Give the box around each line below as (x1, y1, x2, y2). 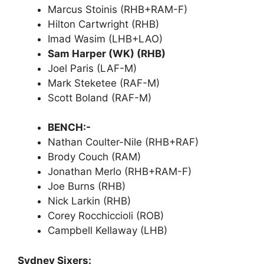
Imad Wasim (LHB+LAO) (48, 32, 163, 45)
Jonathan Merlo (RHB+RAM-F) (48, 166, 192, 178)
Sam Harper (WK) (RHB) (48, 47, 166, 60)
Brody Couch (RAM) (48, 151, 141, 163)
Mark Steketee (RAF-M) (48, 77, 160, 89)
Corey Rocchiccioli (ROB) (48, 210, 164, 222)
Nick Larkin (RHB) (48, 195, 131, 207)
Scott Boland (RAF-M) (48, 91, 151, 104)
